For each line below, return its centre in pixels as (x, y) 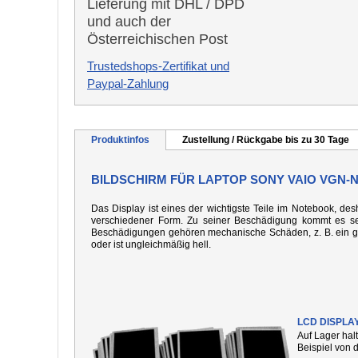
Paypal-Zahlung (128, 84)
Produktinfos (120, 140)
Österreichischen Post (157, 39)
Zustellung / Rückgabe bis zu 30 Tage (266, 140)
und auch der (129, 22)
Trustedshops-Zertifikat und (158, 66)
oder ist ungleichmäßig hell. (151, 245)
